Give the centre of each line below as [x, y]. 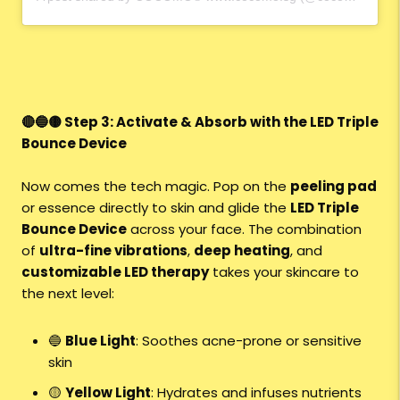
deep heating [242, 250]
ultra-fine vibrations [113, 250]
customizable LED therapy [115, 271]
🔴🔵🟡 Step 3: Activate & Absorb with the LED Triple [200, 121]
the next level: [68, 293]
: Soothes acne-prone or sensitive [249, 340]
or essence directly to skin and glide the [156, 207]
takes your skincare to [284, 271]
